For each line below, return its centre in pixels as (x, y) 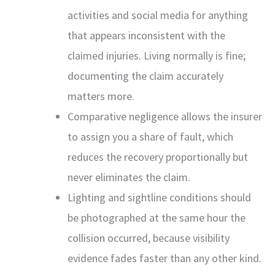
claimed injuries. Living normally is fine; (157, 55)
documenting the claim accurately (145, 76)
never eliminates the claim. (129, 177)
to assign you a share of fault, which (150, 136)
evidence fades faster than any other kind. (165, 258)
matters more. (101, 96)
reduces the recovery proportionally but (158, 157)
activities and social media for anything (158, 15)
